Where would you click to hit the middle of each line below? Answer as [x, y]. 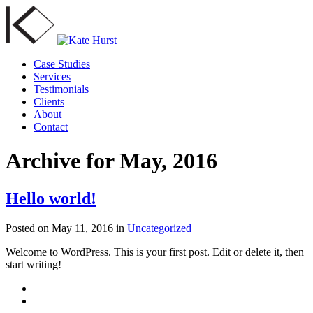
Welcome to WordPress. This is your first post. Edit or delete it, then [155, 252]
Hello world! [51, 198]
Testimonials [61, 89]
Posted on [29, 228]
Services [52, 77]
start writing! [34, 264]
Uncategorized [159, 228]
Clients [49, 102]
